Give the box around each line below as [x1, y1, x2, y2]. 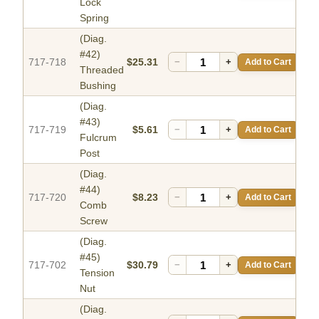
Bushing [80, 80, 116, 92]
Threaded [80, 64, 124, 76]
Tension [80, 267, 115, 279]
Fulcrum [80, 132, 117, 144]
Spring [80, 12, 109, 24]
